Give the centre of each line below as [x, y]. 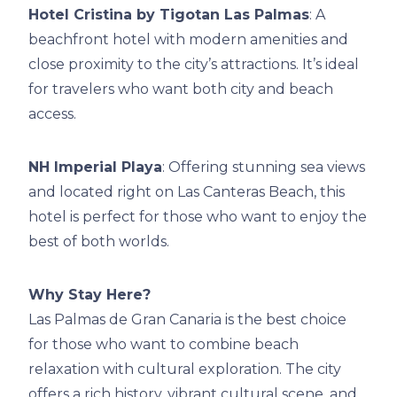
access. [52, 114]
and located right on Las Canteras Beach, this [187, 192]
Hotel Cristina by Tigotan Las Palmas [169, 15]
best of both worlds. [99, 242]
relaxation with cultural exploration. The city [185, 370]
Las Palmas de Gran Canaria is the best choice [187, 320]
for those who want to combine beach [163, 345]
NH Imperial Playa [95, 167]
